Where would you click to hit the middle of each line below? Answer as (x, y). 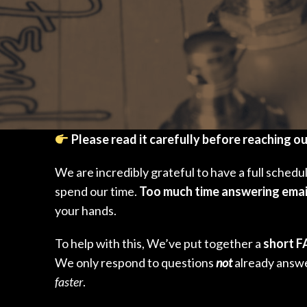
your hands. (86, 210)
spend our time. (97, 191)
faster (69, 281)
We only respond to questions (135, 262)
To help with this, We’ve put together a (159, 243)
